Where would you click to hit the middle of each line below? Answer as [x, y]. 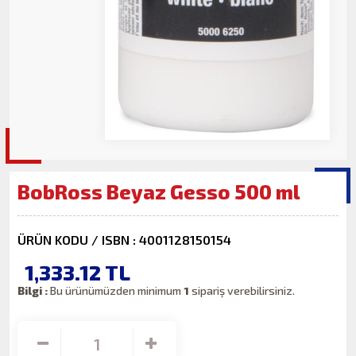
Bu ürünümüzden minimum [116, 291]
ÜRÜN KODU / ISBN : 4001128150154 [125, 239]
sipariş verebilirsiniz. [244, 291]
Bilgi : [33, 291]
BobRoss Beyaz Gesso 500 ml [159, 192]
